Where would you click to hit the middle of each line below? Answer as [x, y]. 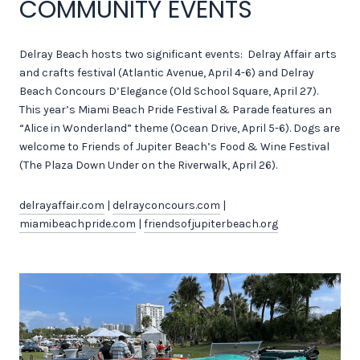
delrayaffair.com [62, 205]
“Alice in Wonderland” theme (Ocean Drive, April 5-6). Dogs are [180, 129]
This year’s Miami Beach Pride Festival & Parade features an [176, 110]
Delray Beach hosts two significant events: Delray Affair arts [178, 55]
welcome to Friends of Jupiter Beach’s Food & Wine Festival [174, 147]
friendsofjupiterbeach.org [211, 223]
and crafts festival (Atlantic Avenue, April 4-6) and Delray [167, 73]
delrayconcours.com [166, 205]
